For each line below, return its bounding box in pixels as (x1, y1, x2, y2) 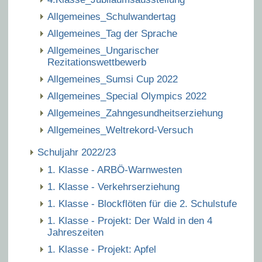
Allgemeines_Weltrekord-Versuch (47, 125, 193, 136)
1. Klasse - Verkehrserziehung (47, 181, 180, 192)
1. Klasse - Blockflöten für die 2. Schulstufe (47, 198, 237, 209)
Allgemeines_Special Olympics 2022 (47, 91, 206, 102)
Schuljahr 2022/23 (37, 147, 116, 158)
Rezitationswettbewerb (47, 57, 146, 68)
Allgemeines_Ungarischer (47, 45, 159, 56)
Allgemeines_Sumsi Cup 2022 (47, 74, 178, 85)
